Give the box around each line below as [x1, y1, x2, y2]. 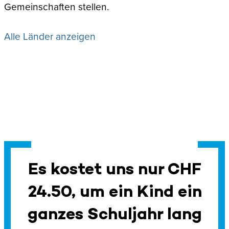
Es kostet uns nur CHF [28, 158, 201, 178]
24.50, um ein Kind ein [27, 180, 202, 201]
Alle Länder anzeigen [4, 29, 96, 43]
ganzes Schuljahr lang [27, 203, 202, 223]
